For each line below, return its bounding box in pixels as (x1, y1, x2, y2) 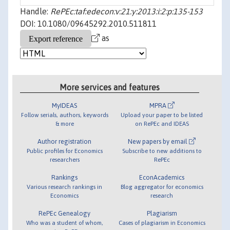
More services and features (60, 82, 160, 92)
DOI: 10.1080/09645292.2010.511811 (20, 19, 157, 29)
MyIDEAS (52, 101, 78, 109)
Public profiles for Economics (26, 147, 103, 154)
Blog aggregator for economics (120, 183, 203, 190)
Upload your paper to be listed (121, 111, 203, 118)
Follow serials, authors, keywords (21, 111, 108, 118)
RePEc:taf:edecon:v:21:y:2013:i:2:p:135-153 (50, 7, 203, 16)
